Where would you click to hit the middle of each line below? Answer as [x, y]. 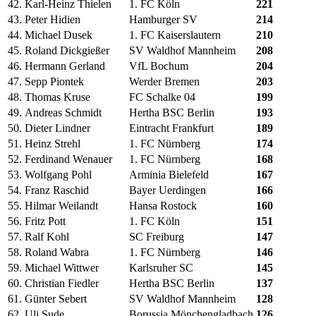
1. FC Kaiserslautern [175, 35]
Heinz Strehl [53, 144]
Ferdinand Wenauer [68, 159]
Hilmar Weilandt [61, 206]
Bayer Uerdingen [168, 190]
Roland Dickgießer [67, 51]
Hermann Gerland [65, 66]
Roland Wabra [57, 253]
